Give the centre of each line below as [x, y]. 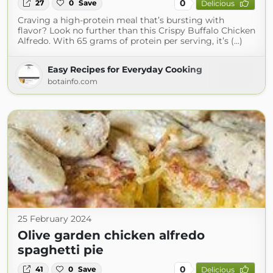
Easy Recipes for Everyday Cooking [125, 70]
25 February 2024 [55, 219]
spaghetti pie [61, 250]
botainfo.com [73, 82]
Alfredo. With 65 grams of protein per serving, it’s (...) [130, 41]
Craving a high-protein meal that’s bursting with [121, 20]
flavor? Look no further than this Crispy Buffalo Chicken [136, 31]
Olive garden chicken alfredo [111, 236]
